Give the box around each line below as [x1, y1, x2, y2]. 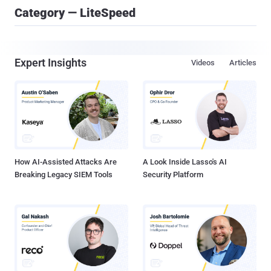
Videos [191, 58, 215, 67]
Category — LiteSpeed [15, 5, 135, 20]
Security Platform [143, 170, 203, 180]
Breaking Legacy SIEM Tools [15, 170, 113, 180]
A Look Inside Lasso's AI [143, 157, 227, 167]
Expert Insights [15, 56, 87, 69]
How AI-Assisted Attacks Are [15, 157, 117, 167]
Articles [229, 58, 256, 67]
